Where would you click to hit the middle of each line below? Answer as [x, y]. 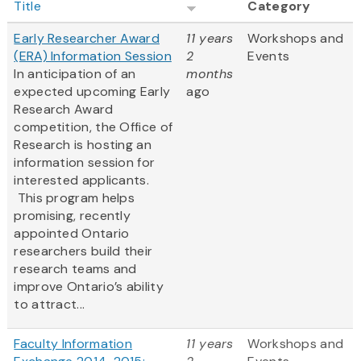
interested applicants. [81, 180]
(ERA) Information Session [93, 56]
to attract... [50, 305]
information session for [85, 163]
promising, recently [73, 216]
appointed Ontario [72, 234]
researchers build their [83, 251]
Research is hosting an [83, 145]
